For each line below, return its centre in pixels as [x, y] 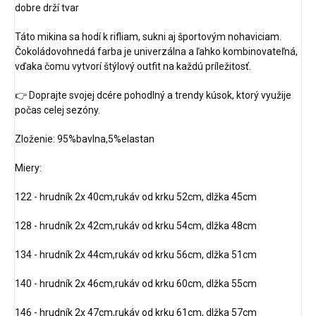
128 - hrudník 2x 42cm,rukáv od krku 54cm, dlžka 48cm [136, 225]
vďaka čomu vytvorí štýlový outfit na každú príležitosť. [133, 66]
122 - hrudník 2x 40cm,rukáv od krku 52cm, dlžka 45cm [136, 196]
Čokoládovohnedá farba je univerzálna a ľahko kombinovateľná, [156, 51]
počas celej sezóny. [57, 110]
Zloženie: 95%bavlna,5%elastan [86, 139]
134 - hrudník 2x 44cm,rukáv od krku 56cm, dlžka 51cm [136, 254]
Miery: [29, 168]
